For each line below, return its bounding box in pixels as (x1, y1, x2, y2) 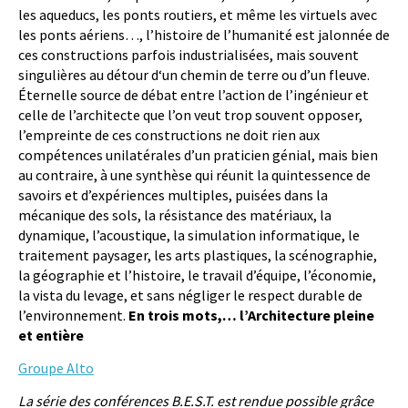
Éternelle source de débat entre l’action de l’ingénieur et (18, 86, 369, 105)
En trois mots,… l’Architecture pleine (128, 306, 374, 325)
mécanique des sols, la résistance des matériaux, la (18, 206, 331, 225)
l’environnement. (18, 306, 128, 325)
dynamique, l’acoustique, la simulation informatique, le (18, 226, 360, 245)
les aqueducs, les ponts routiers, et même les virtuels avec (18, 5, 377, 25)
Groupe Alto (18, 359, 94, 378)
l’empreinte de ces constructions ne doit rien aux (18, 126, 320, 145)
